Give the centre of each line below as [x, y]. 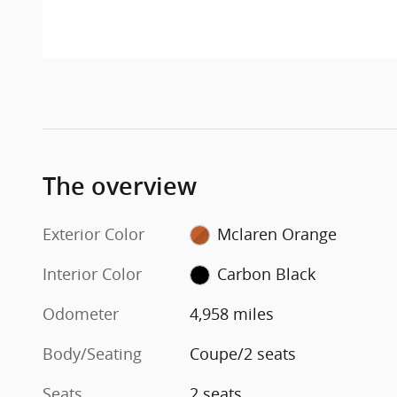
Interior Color [92, 273]
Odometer [81, 313]
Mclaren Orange [276, 234]
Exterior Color [93, 234]
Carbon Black [266, 273]
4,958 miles [232, 313]
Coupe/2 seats [243, 353]
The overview [120, 186]
